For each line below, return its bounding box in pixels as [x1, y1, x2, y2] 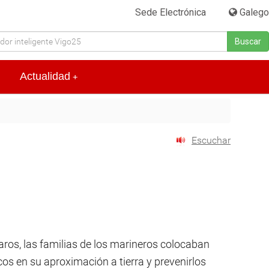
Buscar [235, 37, 261, 46]
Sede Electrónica [135, 7, 207, 18]
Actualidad [20, 70, 70, 83]
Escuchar [192, 134, 231, 147]
